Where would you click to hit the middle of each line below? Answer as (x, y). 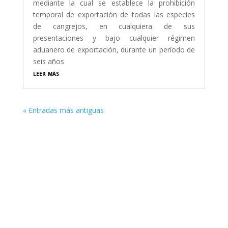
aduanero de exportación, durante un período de (114, 50)
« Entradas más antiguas (63, 110)
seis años (48, 62)
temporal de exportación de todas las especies (114, 15)
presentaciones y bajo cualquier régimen (114, 38)
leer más (46, 73)
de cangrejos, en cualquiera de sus (114, 26)
